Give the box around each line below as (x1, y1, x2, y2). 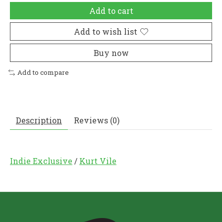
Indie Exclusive (10, 156, 72, 166)
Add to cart (89, 5, 133, 16)
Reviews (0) (74, 115, 119, 126)
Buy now (93, 48, 129, 58)
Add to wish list (74, 26, 137, 37)
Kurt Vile (79, 156, 116, 166)
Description (16, 115, 62, 126)
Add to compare (17, 68, 69, 77)
